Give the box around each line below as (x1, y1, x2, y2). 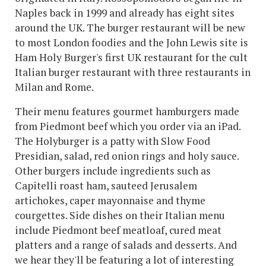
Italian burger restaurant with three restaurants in (15, 65, 251, 79)
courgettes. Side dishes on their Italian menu (15, 208, 225, 222)
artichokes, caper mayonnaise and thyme (15, 193, 205, 207)
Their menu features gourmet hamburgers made (15, 104, 239, 118)
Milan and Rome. (15, 80, 94, 94)
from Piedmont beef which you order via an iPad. (15, 119, 240, 133)
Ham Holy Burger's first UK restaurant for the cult (15, 50, 248, 64)
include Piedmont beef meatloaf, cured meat (15, 223, 221, 237)
